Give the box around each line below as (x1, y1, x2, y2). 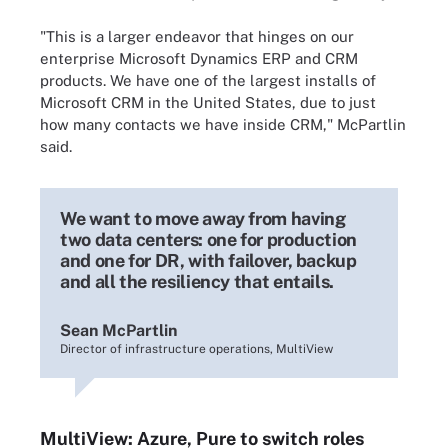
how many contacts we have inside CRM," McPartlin (40, 116, 406, 133)
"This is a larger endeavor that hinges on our (40, 28, 354, 45)
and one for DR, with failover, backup (60, 250, 357, 271)
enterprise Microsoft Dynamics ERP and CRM (40, 50, 358, 67)
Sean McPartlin (60, 321, 177, 340)
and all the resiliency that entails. (60, 271, 335, 292)
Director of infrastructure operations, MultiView (60, 342, 333, 356)
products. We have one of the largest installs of (40, 72, 376, 89)
